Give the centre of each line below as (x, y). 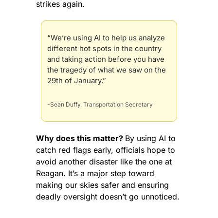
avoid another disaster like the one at (104, 162)
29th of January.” (77, 81)
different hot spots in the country (104, 49)
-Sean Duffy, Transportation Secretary (100, 105)
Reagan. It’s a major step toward (95, 173)
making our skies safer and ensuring (102, 185)
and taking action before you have (106, 59)
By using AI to (150, 138)
